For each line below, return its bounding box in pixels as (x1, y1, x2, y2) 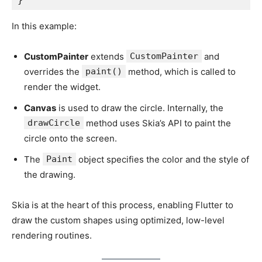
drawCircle (27, 117, 80, 128)
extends (88, 50, 126, 62)
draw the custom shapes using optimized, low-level (12, 214, 225, 226)
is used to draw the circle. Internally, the (56, 102, 223, 113)
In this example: (12, 20, 77, 32)
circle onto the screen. (24, 132, 117, 144)
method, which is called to (126, 65, 236, 77)
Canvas (24, 102, 56, 113)
